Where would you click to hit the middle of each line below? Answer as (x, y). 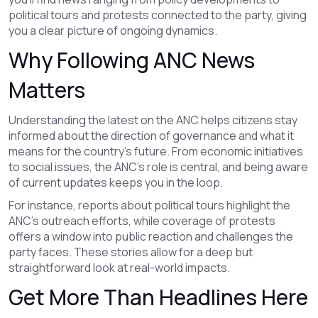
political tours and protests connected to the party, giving (158, 15)
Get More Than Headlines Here (158, 297)
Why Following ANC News (132, 60)
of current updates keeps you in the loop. (116, 182)
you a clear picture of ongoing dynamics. (113, 31)
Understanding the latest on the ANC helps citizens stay (153, 120)
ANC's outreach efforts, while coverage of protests (142, 221)
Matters (47, 90)
